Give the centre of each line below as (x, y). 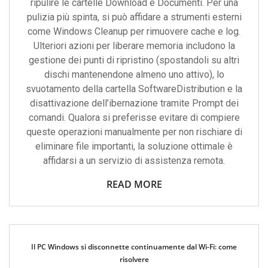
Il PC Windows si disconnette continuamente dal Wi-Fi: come (134, 247)
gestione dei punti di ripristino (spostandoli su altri (134, 60)
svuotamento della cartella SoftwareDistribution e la (134, 89)
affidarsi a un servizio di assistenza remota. (134, 161)
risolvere (134, 259)
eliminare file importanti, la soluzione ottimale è (134, 146)
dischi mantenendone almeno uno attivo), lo (134, 74)
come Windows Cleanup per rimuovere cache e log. (134, 31)
